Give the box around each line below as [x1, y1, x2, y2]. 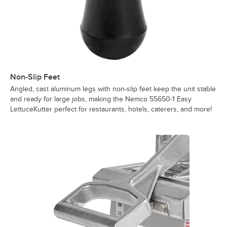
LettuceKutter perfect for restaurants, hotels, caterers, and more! [10, 105, 212, 113]
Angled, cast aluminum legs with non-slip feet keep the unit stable [10, 85, 216, 93]
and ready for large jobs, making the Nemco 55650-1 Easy [10, 95, 192, 103]
